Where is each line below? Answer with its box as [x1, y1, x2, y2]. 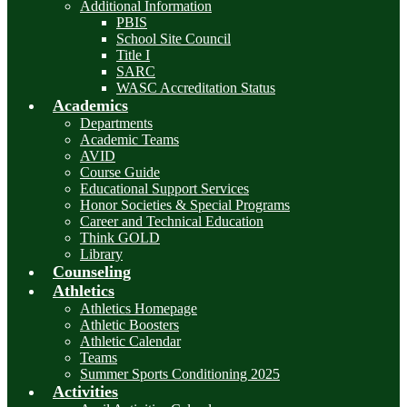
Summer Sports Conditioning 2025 [80, 366, 280, 382]
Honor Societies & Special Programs [80, 197, 290, 213]
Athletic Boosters [80, 317, 179, 333]
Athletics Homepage [80, 301, 197, 317]
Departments [80, 115, 153, 132]
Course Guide [80, 164, 160, 181]
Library [80, 246, 123, 263]
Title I [116, 47, 150, 64]
